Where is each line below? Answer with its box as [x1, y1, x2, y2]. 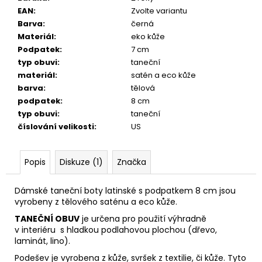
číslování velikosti [18, 120, 94, 132]
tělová [131, 82, 155, 94]
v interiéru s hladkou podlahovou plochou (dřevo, [15, 223, 217, 236]
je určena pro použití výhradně [80, 212, 206, 225]
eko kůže [131, 30, 165, 42]
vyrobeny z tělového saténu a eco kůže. [15, 195, 177, 208]
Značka [117, 156, 146, 168]
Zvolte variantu [131, 5, 187, 16]
